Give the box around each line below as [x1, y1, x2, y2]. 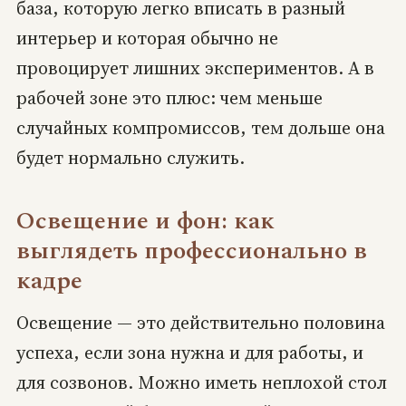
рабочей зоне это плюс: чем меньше [15, 85, 323, 111]
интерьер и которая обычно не [15, 25, 278, 52]
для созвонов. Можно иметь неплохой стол [15, 370, 387, 396]
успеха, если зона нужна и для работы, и [15, 340, 363, 366]
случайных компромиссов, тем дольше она [15, 115, 385, 141]
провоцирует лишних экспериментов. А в [15, 55, 374, 82]
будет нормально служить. [15, 145, 245, 171]
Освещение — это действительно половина [15, 310, 385, 336]
